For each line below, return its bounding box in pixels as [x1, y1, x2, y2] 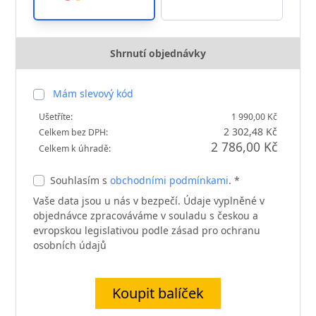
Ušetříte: [39, 110, 73, 123]
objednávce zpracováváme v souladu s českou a [33, 208, 259, 222]
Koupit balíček [112, 283, 204, 303]
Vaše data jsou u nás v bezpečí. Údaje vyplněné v [33, 193, 265, 207]
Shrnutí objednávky [110, 46, 206, 60]
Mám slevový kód [53, 86, 134, 100]
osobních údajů [33, 238, 107, 252]
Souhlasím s [50, 173, 111, 187]
